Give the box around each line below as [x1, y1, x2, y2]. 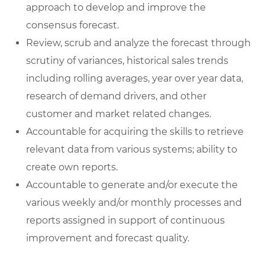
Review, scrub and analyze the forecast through [26, 37, 251, 49]
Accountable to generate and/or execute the [26, 179, 238, 191]
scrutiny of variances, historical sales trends [26, 55, 228, 67]
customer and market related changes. [26, 108, 211, 120]
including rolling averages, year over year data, [26, 73, 243, 85]
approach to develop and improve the [26, 2, 206, 14]
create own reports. [26, 161, 118, 173]
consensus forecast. [26, 20, 119, 31]
